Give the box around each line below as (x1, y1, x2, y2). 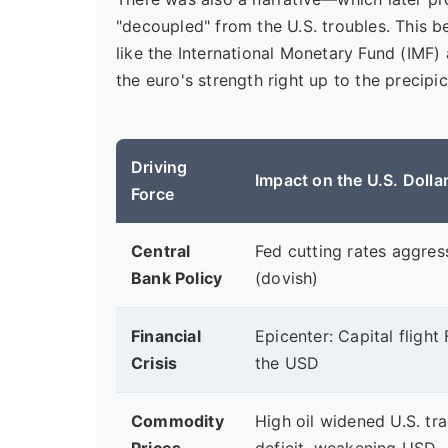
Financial (131, 326, 201, 346)
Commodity (131, 411, 224, 431)
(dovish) (255, 268, 319, 288)
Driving (131, 157, 188, 177)
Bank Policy (131, 268, 223, 288)
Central (131, 241, 191, 261)
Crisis (131, 353, 178, 373)
